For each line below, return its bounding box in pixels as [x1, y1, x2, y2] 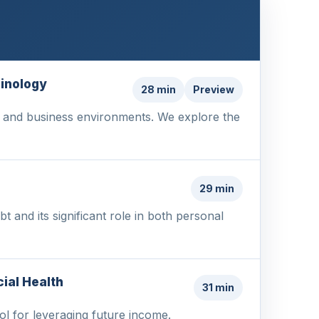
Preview [193, 83, 234, 95]
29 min [199, 182, 234, 194]
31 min [202, 281, 234, 293]
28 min [141, 83, 176, 95]
